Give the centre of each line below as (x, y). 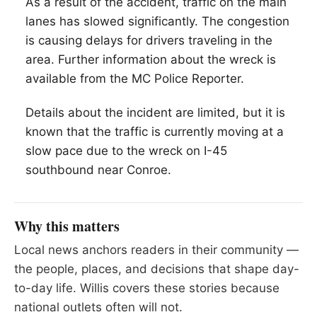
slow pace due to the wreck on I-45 (126, 150)
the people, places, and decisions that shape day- (157, 269)
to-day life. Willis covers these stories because (147, 288)
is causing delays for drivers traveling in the (149, 41)
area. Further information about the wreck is (151, 60)
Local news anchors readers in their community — (156, 249)
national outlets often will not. (98, 307)
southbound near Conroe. (98, 169)
